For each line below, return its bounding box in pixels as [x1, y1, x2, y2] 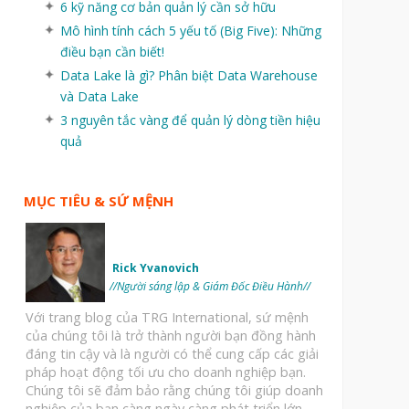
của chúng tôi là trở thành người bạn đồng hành [25, 327, 316, 345]
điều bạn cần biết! [59, 42, 164, 60]
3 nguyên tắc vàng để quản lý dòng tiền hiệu [59, 110, 320, 129]
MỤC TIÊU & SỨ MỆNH [23, 191, 173, 210]
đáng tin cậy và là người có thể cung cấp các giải [25, 345, 319, 363]
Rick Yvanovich [109, 259, 199, 276]
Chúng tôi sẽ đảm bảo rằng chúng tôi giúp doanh [25, 382, 323, 400]
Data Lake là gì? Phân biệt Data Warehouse [59, 66, 318, 84]
